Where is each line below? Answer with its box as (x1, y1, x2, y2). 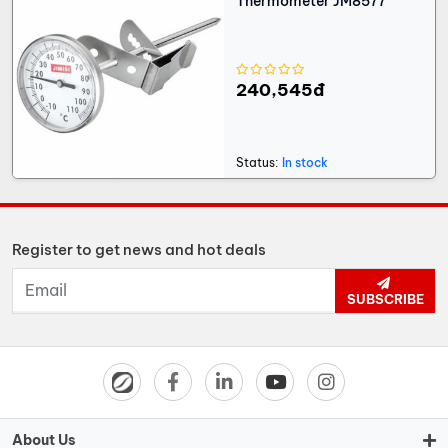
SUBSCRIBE (346, 291, 424, 308)
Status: (236, 155, 278, 171)
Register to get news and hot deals (12, 240, 266, 260)
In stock (282, 155, 328, 171)
